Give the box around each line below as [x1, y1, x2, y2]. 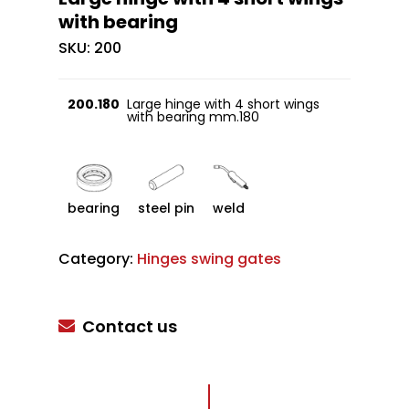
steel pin [138, 199, 194, 217]
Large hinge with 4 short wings [127, 95, 320, 113]
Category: [58, 248, 137, 269]
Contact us [82, 315, 177, 338]
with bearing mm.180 [127, 108, 259, 126]
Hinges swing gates [137, 248, 281, 269]
